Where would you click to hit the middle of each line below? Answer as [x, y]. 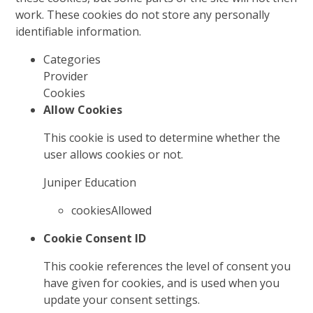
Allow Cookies [83, 109]
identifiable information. [79, 31]
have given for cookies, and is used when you [162, 283]
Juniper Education [90, 182]
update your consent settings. [122, 299]
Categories [72, 59]
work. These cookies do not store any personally [143, 14]
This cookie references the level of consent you [167, 266]
